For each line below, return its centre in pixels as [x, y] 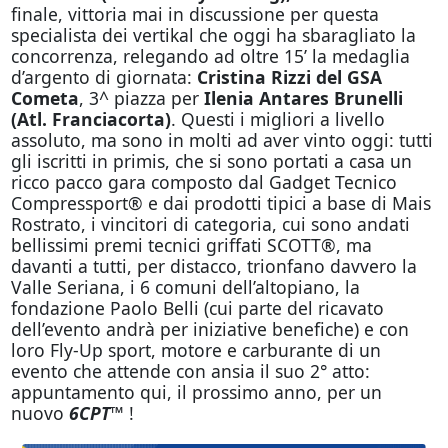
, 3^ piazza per [141, 98]
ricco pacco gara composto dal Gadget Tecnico [203, 182]
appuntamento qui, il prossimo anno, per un [196, 392]
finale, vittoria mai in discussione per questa [194, 14]
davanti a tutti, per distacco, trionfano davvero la [213, 266]
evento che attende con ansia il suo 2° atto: [190, 371]
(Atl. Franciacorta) [90, 119]
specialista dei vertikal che [121, 35]
